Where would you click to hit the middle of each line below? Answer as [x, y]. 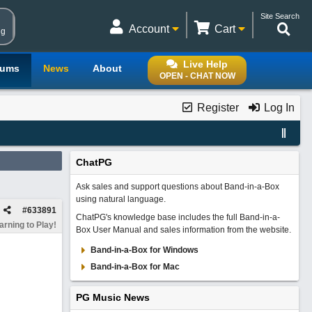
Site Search [280, 16]
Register [216, 108]
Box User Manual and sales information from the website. [183, 230]
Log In [278, 108]
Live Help [205, 64]
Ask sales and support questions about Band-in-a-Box [177, 187]
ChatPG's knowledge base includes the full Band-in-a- [178, 217]
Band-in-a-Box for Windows [144, 250]
